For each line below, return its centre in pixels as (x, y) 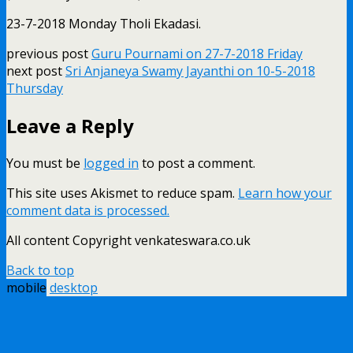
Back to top (40, 270)
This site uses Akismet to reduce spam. (122, 193)
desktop (74, 287)
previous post (49, 53)
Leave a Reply (70, 125)
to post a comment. (197, 163)
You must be (45, 163)
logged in (111, 163)
